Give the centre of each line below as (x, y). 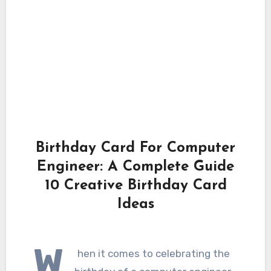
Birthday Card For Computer (135, 148)
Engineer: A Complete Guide (135, 167)
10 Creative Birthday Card (135, 185)
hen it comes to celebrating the (154, 253)
